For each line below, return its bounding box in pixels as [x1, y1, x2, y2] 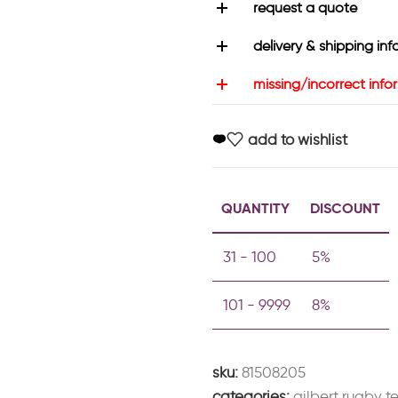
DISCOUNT [310, 198, 380, 218]
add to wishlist [248, 131, 348, 149]
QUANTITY [221, 198, 290, 218]
